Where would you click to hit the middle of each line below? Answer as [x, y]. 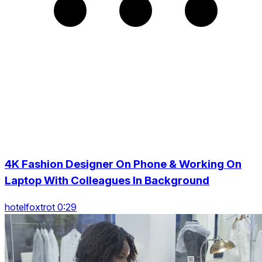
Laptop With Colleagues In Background [107, 180]
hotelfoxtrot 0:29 [41, 207]
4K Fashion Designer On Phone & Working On [123, 164]
